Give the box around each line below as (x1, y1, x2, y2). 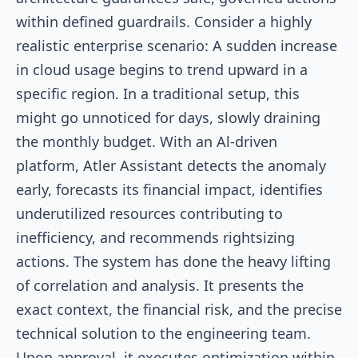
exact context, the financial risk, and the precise (16, 299, 342, 319)
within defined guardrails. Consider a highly (16, 11, 312, 31)
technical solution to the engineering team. (16, 323, 311, 343)
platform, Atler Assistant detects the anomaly (16, 155, 326, 175)
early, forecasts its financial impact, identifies (16, 179, 323, 199)
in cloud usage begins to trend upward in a (16, 59, 308, 79)
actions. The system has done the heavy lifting (16, 251, 331, 271)
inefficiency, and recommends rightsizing (16, 227, 295, 247)
